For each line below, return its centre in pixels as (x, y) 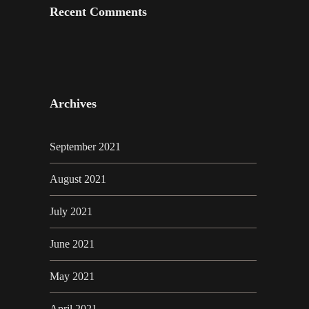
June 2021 (72, 244)
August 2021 (78, 179)
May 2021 (72, 277)
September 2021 (85, 147)
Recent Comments (98, 12)
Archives (73, 104)
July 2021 (71, 212)
